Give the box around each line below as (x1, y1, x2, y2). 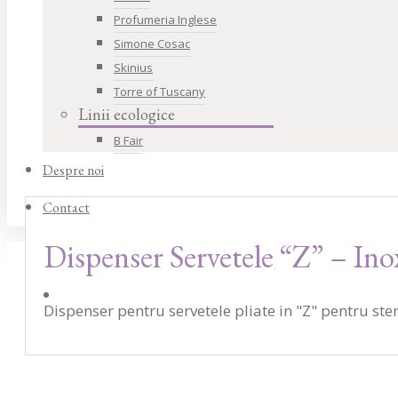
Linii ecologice (78, 104, 175, 124)
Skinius (114, 60, 153, 76)
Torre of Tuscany (114, 84, 205, 99)
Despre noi (43, 161, 104, 179)
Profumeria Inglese (114, 12, 217, 28)
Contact (43, 198, 90, 217)
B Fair (114, 132, 143, 148)
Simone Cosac (114, 36, 190, 52)
